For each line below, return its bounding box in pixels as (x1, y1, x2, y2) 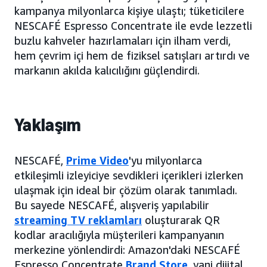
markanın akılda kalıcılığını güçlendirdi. (14, 64, 200, 77)
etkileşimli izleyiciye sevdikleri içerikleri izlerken (14, 169, 243, 182)
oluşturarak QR (142, 213, 220, 227)
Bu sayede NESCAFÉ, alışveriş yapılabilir (14, 198, 209, 212)
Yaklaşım (14, 114, 81, 136)
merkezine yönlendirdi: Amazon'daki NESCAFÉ (14, 243, 240, 257)
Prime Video (66, 154, 129, 167)
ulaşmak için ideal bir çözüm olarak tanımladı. (14, 184, 237, 197)
